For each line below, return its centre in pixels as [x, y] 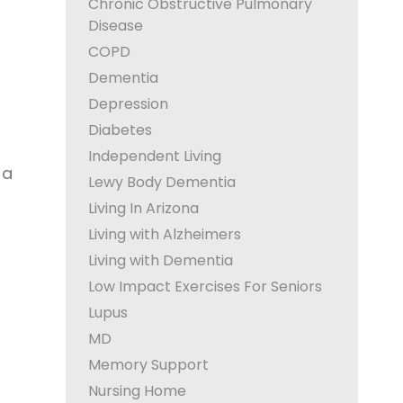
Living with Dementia [161, 260]
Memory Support [148, 365]
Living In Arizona [143, 208]
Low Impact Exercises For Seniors [205, 287]
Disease [116, 26]
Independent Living [155, 156]
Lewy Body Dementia [162, 182]
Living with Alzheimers [165, 234]
